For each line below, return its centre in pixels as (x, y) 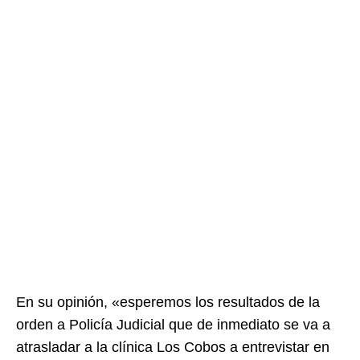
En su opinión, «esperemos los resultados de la (168, 303)
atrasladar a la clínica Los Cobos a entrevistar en (173, 348)
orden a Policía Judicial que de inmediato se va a (173, 325)
